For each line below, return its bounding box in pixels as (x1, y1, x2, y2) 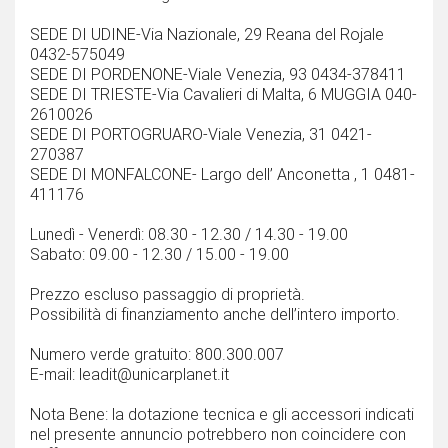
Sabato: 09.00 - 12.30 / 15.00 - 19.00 (30, 245, 289, 265)
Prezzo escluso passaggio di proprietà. (30, 285, 305, 305)
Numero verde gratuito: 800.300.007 (30, 345, 284, 365)
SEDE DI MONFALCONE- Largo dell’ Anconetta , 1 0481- (30, 165, 415, 185)
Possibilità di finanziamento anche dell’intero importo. (30, 305, 400, 325)
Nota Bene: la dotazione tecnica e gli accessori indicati (30, 405, 414, 425)
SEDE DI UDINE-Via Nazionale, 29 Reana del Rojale (30, 25, 384, 45)
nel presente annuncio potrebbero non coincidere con (30, 425, 406, 445)
